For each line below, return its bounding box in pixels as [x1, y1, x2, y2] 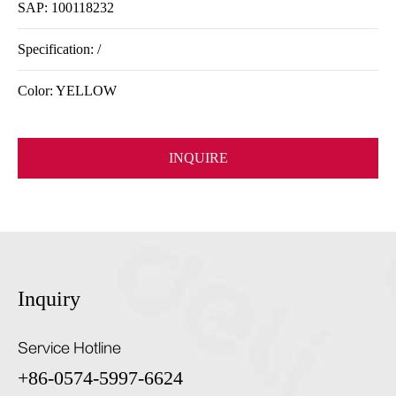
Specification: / [18, 42, 101, 57]
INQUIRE [168, 150, 228, 165]
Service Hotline [18, 340, 121, 356]
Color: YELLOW [18, 83, 117, 98]
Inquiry [18, 287, 80, 310]
